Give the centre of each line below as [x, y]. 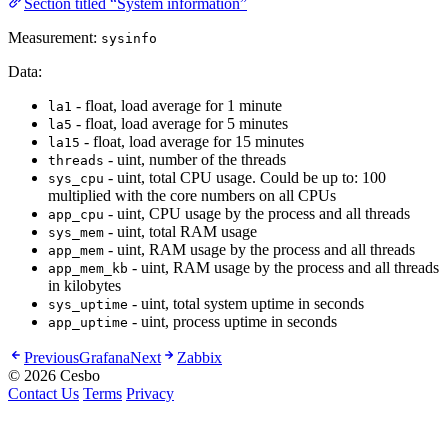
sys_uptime [88, 305]
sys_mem [76, 233]
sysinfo [129, 39]
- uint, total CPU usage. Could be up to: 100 [245, 178]
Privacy [150, 394]
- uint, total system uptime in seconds [246, 304]
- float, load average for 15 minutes [192, 142]
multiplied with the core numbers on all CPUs [192, 196]
